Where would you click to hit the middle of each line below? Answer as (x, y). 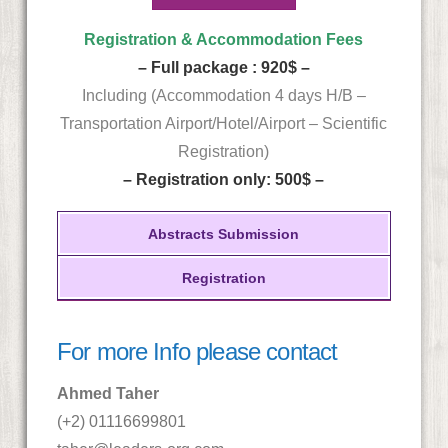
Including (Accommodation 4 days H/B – (223, 96)
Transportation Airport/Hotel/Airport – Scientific (224, 124)
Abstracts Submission (224, 233)
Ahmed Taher (107, 394)
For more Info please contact (197, 352)
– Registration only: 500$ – (224, 180)
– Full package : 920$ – (223, 68)
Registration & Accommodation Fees (224, 40)
